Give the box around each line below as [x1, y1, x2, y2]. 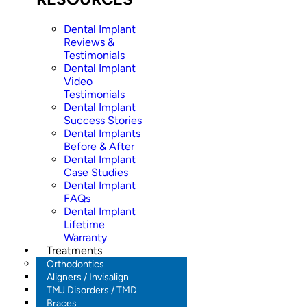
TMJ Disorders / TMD [47, 284, 137, 297]
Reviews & [64, 36, 114, 49]
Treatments [47, 244, 102, 258]
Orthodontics [47, 258, 104, 271]
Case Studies [64, 166, 128, 180]
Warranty [64, 231, 107, 245]
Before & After [64, 140, 134, 153]
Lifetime [64, 218, 105, 232]
